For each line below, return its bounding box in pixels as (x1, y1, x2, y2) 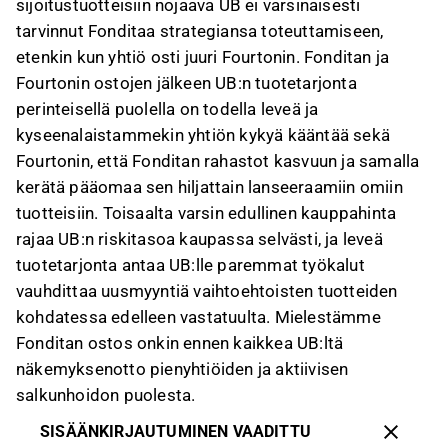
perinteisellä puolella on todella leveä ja (16, 99, 319, 119)
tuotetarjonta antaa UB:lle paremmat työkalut (16, 255, 365, 275)
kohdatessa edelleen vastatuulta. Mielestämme (16, 307, 381, 327)
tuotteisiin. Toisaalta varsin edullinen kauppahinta (16, 203, 397, 223)
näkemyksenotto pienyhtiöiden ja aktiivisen (16, 359, 349, 379)
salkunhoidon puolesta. (16, 385, 196, 405)
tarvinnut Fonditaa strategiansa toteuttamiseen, (16, 21, 384, 41)
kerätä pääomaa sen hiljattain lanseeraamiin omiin (16, 177, 403, 197)
